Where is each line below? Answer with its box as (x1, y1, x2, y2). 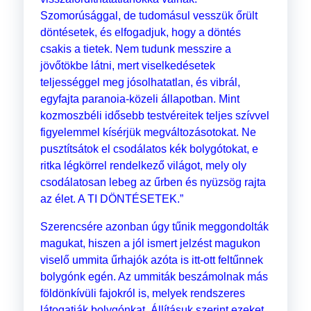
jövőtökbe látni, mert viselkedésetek (40, 60, 215, 72)
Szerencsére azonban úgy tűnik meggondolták (40, 221, 269, 233)
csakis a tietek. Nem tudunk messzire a (40, 43, 231, 56)
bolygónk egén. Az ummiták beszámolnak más (40, 271, 268, 283)
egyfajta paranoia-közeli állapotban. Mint (40, 93, 239, 106)
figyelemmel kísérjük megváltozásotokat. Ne (40, 126, 256, 139)
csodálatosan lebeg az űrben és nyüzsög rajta (40, 176, 266, 189)
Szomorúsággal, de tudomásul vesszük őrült (40, 10, 258, 22)
